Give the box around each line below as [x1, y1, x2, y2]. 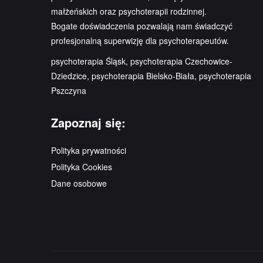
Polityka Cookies [51, 161, 112, 173]
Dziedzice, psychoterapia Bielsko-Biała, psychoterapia [51, 70, 251, 82]
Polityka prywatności [51, 144, 126, 156]
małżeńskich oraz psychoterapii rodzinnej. [51, 5, 207, 17]
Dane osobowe [51, 177, 107, 189]
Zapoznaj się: [51, 114, 126, 131]
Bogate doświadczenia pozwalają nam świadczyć [51, 20, 232, 32]
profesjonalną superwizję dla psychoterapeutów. [51, 35, 229, 46]
